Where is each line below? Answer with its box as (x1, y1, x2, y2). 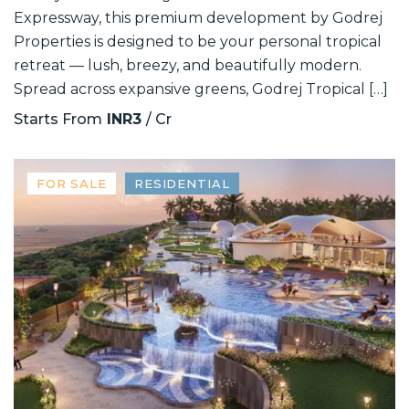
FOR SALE (37, 176, 107, 192)
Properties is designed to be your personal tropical (14, 33, 382, 51)
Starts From (14, 110, 102, 129)
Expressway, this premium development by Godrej (14, 9, 383, 27)
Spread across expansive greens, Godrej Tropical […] (14, 80, 388, 99)
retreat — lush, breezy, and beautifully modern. (14, 57, 362, 75)
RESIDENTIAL (133, 176, 230, 192)
